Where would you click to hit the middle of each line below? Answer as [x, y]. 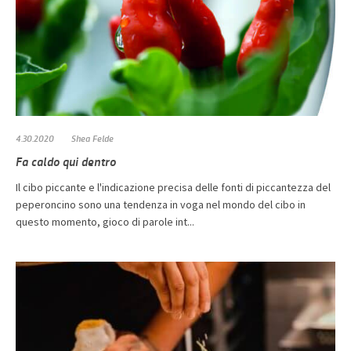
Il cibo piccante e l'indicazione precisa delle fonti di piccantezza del [173, 187]
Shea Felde [92, 138]
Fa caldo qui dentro [66, 161]
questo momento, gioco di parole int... [105, 221]
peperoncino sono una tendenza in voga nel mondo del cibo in [161, 204]
